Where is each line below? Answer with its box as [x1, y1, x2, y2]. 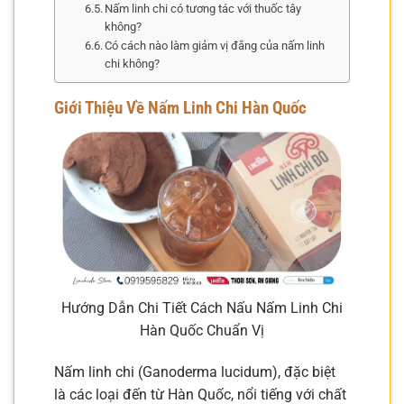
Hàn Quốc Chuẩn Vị [140, 322, 264, 340]
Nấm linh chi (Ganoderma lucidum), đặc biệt [54, 363, 335, 381]
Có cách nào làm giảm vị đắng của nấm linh [105, 38, 326, 52]
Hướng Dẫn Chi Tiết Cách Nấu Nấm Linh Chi [61, 299, 343, 317]
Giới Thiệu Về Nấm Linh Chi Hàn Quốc [54, 96, 307, 118]
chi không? [105, 56, 161, 70]
